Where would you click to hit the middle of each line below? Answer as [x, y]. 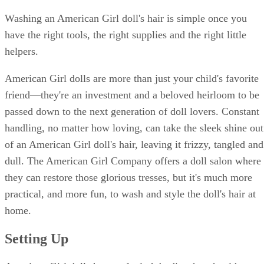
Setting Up [37, 238]
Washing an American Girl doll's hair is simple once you [126, 18]
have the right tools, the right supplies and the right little [126, 34]
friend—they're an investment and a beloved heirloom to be [132, 95]
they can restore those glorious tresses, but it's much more [128, 177]
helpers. [22, 51]
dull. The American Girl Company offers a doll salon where [133, 161]
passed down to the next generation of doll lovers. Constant [132, 111]
